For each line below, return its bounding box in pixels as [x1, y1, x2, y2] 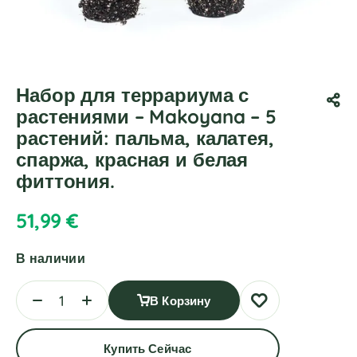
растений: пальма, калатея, [16, 126, 274, 150]
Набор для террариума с [16, 83, 249, 107]
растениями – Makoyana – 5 [16, 104, 277, 128]
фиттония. [16, 169, 115, 193]
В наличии [16, 250, 85, 266]
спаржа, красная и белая [16, 147, 249, 171]
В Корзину [150, 292, 211, 308]
